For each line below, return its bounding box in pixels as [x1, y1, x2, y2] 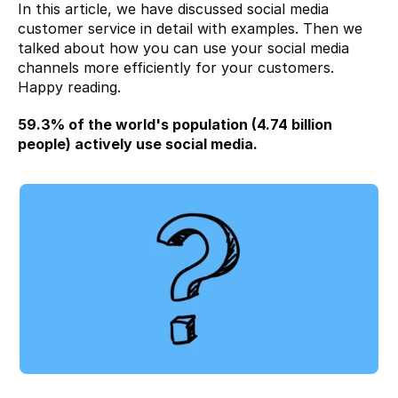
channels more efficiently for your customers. [18, 59, 334, 76]
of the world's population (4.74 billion [65, 115, 332, 133]
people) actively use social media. [18, 135, 258, 153]
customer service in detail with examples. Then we [18, 20, 362, 37]
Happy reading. [18, 78, 121, 96]
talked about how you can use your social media [18, 39, 349, 57]
